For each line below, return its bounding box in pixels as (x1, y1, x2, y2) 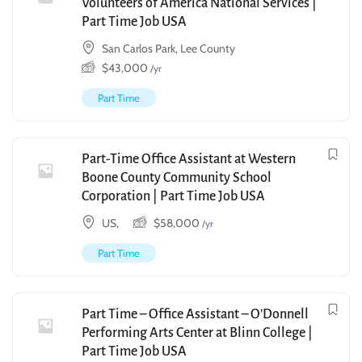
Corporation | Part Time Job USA (82, 189, 265, 204)
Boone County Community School (82, 170, 271, 186)
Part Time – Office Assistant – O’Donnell (82, 307, 309, 322)
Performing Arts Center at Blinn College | (82, 326, 313, 341)
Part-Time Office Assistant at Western (82, 152, 296, 167)
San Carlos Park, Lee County (102, 41, 235, 57)
